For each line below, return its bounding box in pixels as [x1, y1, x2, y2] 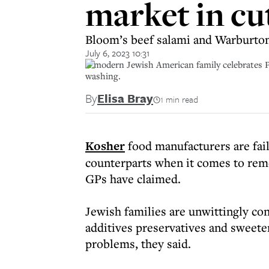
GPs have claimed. [85, 171, 181, 187]
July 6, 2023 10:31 [85, 46, 150, 59]
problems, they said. [85, 235, 191, 252]
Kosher [85, 138, 125, 154]
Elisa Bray [97, 89, 153, 107]
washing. [85, 70, 121, 82]
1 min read [160, 92, 198, 106]
